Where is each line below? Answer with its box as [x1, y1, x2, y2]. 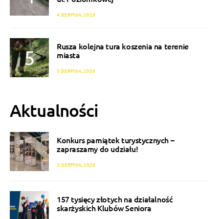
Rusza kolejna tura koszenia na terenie [57, 40, 189, 51]
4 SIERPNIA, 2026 [57, 11, 95, 19]
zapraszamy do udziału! [57, 143, 138, 154]
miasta [57, 49, 80, 60]
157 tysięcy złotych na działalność [57, 193, 173, 204]
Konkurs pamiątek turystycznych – [57, 134, 175, 145]
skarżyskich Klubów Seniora [57, 202, 152, 213]
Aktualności [10, 100, 99, 121]
